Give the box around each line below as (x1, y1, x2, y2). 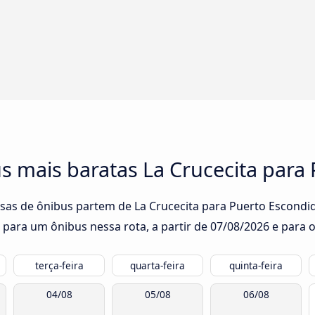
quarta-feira (130, 259, 185, 273)
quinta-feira (229, 259, 283, 273)
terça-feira (34, 259, 84, 273)
